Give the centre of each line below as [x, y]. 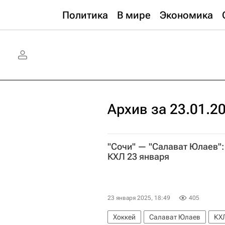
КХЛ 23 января [138, 156]
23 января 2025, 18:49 [139, 198]
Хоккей [124, 217]
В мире [134, 15]
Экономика [186, 15]
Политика [85, 15]
